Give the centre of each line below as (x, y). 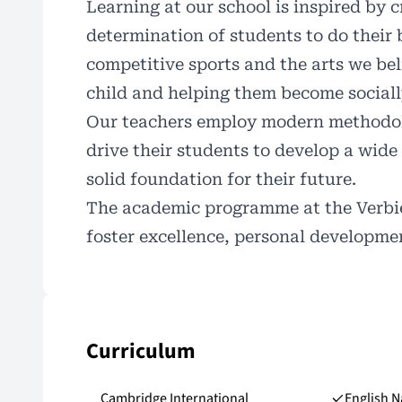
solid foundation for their (193, 179)
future (326, 179)
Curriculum (141, 351)
